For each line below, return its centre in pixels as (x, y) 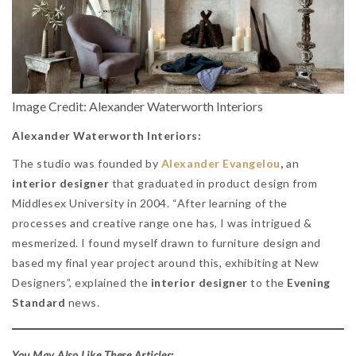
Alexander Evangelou (221, 163)
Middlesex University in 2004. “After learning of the (150, 203)
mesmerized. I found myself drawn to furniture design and (166, 242)
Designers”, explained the (81, 282)
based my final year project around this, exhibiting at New (166, 262)
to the (267, 282)
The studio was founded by (87, 163)
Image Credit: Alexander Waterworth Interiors (137, 106)
